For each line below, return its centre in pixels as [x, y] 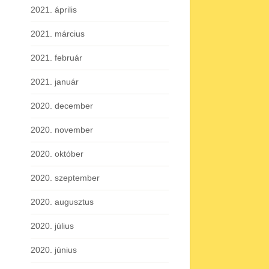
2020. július [52, 226]
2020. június [54, 250]
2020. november [62, 130]
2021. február [56, 58]
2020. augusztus [62, 202]
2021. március [58, 34]
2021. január [55, 82]
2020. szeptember [65, 178]
